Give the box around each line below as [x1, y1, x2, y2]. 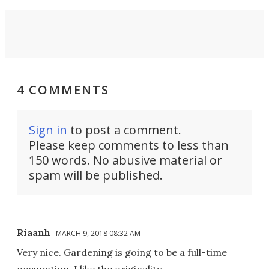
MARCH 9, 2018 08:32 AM [56, 228, 141, 238]
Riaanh [17, 226, 50, 238]
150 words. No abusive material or [29, 151, 222, 168]
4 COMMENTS [17, 81, 109, 98]
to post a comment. [67, 121, 181, 138]
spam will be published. [29, 166, 163, 183]
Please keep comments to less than [29, 136, 229, 153]
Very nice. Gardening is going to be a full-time [17, 246, 227, 258]
